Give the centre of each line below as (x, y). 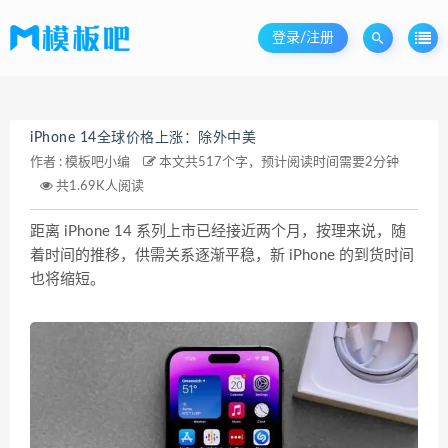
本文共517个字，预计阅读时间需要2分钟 (277, 162)
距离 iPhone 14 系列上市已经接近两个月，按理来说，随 (218, 231)
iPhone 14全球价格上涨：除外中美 (143, 138)
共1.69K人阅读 (98, 186)
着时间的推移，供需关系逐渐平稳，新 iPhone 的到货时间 (222, 255)
